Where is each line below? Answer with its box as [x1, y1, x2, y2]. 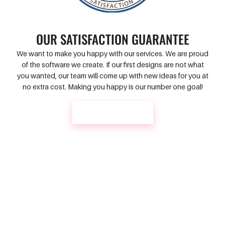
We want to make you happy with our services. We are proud [17, 49, 208, 58]
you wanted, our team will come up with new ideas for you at [17, 71, 208, 80]
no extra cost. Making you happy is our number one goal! [22, 82, 203, 91]
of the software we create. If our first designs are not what [21, 60, 204, 69]
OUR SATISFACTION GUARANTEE [36, 29, 189, 48]
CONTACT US [92, 107, 141, 117]
